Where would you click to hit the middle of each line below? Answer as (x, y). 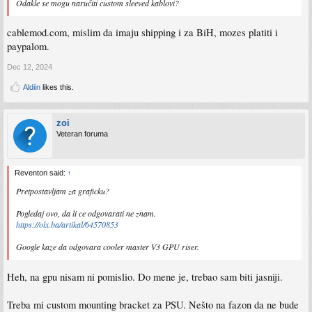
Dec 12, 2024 (30, 67)
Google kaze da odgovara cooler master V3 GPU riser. (108, 247)
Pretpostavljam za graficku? (63, 191)
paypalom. (28, 47)
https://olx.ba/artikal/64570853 (67, 225)
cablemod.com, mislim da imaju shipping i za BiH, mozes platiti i (142, 33)
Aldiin (32, 87)
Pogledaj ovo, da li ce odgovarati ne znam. (86, 213)
